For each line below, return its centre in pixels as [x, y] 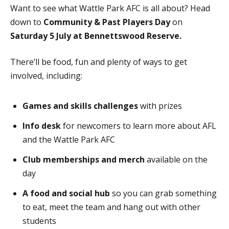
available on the [176, 160]
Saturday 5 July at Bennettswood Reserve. [96, 36]
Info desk [42, 126]
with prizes [160, 106]
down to [27, 22]
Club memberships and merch [84, 160]
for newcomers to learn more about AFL [139, 126]
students [39, 221]
